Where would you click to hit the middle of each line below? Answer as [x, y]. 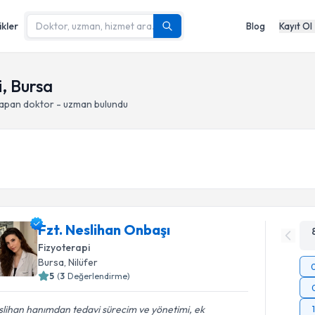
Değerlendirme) [99, 276]
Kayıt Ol [296, 26]
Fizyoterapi [64, 247]
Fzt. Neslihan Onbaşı [104, 230]
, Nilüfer [81, 262]
